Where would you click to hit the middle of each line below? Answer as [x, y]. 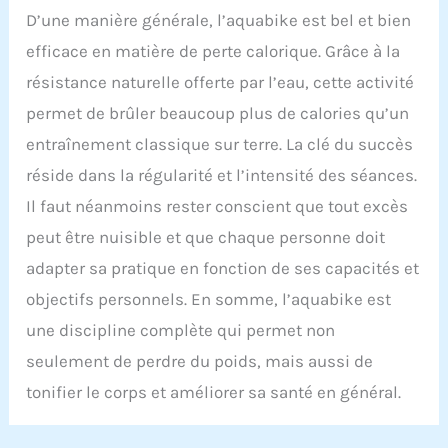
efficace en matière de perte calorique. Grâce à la [213, 51]
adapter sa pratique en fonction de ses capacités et [223, 268]
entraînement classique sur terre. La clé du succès [220, 144]
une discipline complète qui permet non [181, 330]
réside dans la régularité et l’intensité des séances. [222, 175]
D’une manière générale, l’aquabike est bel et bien [219, 20]
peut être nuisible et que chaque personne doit [206, 237]
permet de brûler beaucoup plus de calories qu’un [218, 113]
